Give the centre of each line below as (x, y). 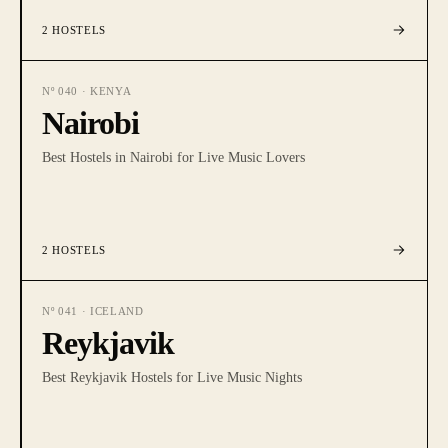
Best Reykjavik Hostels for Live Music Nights (172, 377)
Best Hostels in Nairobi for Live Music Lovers (173, 157)
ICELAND (116, 311)
